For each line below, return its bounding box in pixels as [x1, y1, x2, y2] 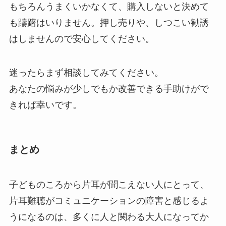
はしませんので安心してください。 [9, 33, 154, 44]
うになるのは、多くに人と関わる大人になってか [9, 211, 209, 222]
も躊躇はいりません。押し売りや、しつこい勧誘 [9, 17, 209, 28]
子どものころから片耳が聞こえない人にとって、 [9, 179, 209, 190]
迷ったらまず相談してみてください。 [9, 68, 163, 78]
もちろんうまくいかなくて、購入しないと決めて [9, 1, 209, 12]
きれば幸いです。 [9, 100, 82, 110]
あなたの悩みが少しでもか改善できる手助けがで [9, 84, 209, 94]
